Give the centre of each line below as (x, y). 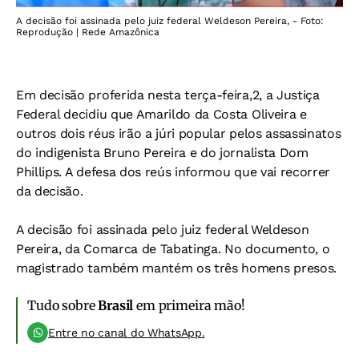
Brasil (116, 306)
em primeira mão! (189, 306)
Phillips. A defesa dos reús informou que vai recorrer (173, 172)
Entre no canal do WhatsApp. (127, 333)
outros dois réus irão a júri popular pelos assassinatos (179, 134)
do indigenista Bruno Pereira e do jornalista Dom (162, 153)
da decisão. (50, 192)
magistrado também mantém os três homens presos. (176, 268)
